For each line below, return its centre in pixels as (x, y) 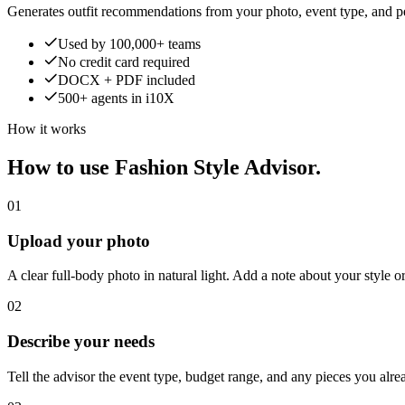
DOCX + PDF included (127, 80)
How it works (47, 129)
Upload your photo (79, 240)
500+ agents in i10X (116, 99)
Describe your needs (81, 342)
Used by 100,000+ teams (129, 44)
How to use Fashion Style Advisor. (164, 168)
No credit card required (124, 62)
